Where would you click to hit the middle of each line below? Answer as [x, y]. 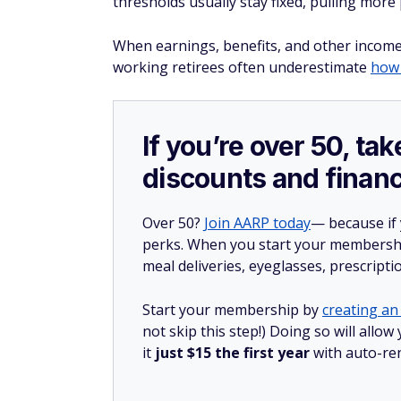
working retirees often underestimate [242, 67]
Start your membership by [232, 310]
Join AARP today [257, 223]
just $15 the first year [234, 353]
